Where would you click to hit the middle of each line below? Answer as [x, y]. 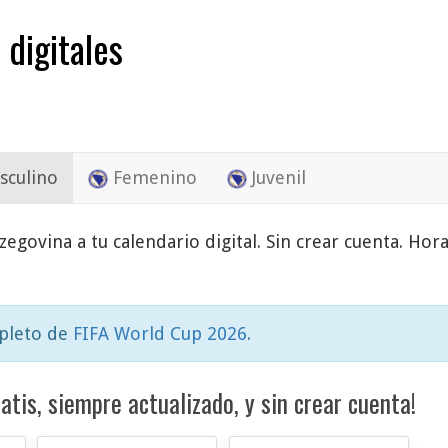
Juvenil [276, 178]
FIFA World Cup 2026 [160, 334]
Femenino [152, 178]
